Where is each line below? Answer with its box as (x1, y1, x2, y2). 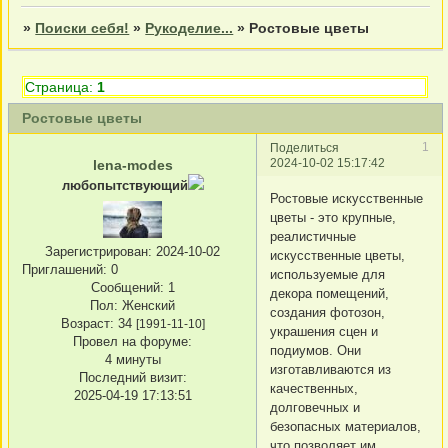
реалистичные (270, 228, 356, 244)
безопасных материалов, (270, 418, 421, 434)
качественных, (270, 380, 358, 396)
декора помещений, (270, 285, 389, 301)
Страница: (25, 78, 98, 95)
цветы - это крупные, (270, 209, 396, 225)
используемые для (270, 266, 385, 282)
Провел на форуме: (73, 333, 192, 349)
